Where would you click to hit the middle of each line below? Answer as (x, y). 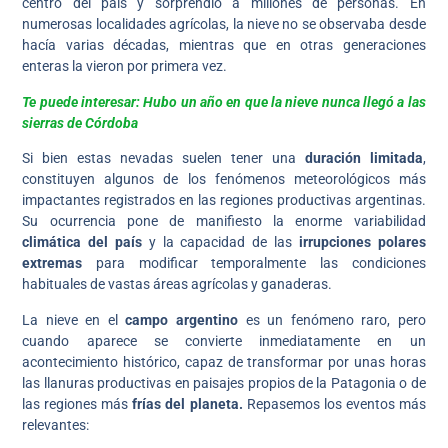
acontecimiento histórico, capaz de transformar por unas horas (224, 361)
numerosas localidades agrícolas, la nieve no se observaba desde (224, 24)
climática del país (82, 242)
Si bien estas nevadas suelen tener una (163, 158)
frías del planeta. (187, 403)
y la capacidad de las (217, 242)
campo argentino (185, 319)
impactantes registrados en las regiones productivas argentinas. (224, 200)
